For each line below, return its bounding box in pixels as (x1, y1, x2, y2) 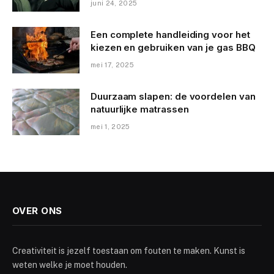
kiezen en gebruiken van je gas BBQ (91, 41, 256, 53)
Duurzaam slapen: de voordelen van (91, 90, 256, 102)
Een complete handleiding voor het (91, 28, 250, 40)
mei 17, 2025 (91, 61, 134, 68)
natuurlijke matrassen (91, 103, 189, 115)
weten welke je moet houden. (12, 259, 127, 270)
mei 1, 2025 (91, 122, 130, 130)
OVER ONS (12, 204, 62, 217)
